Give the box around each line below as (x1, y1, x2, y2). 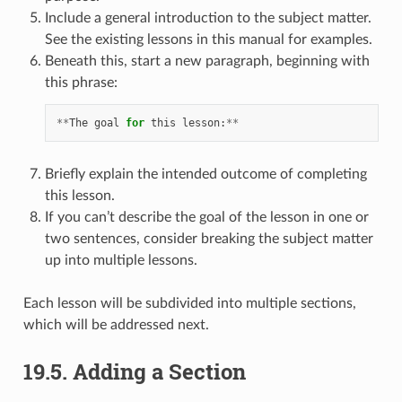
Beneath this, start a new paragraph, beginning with (44, 53, 370, 68)
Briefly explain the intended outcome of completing (44, 166, 367, 181)
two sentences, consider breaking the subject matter (44, 231, 373, 246)
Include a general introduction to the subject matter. (44, 10, 371, 25)
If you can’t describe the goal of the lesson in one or (44, 209, 369, 224)
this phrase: (44, 74, 118, 90)
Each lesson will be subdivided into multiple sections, (22, 295, 356, 310)
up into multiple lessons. (44, 252, 197, 267)
